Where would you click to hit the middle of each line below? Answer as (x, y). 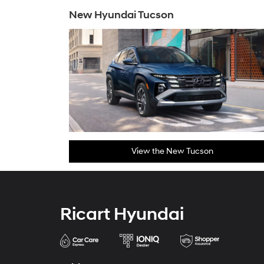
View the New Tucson (172, 151)
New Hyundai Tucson (121, 15)
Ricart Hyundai (122, 214)
